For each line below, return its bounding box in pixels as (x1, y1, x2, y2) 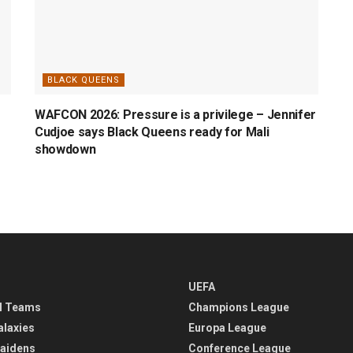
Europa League (188, 321, 266, 334)
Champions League (188, 300, 289, 314)
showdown (35, 141, 96, 157)
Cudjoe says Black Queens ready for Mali (35, 124, 269, 139)
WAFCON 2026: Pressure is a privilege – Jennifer (35, 106, 316, 122)
